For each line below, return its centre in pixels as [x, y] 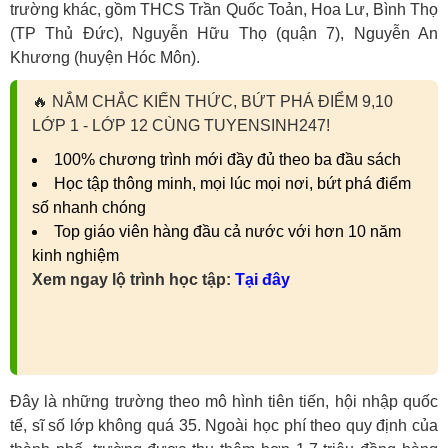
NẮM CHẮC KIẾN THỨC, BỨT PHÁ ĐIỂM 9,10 [222, 101]
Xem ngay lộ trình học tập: [131, 279]
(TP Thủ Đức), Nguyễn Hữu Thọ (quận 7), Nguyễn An [224, 33]
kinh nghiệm [75, 255]
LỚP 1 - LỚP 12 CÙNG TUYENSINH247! [181, 125]
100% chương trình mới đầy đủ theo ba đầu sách [227, 159]
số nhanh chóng [89, 207]
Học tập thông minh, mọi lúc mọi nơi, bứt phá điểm [232, 183]
